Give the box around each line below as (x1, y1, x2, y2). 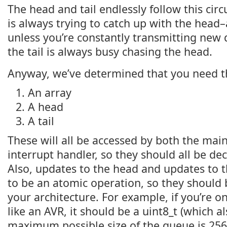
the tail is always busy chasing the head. (8, 44, 212, 59)
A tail (28, 113, 54, 128)
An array (28, 85, 71, 100)
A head (28, 99, 63, 114)
